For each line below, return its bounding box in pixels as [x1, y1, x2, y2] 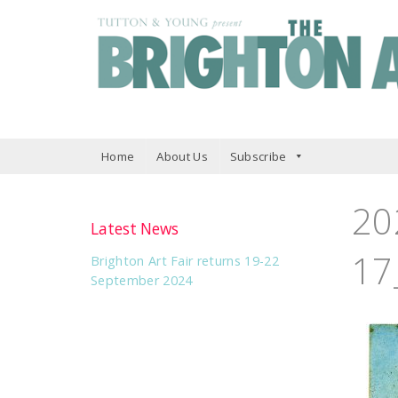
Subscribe [229, 147, 287, 164]
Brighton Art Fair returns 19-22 [91, 251, 279, 269]
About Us [156, 147, 208, 164]
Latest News [91, 219, 179, 240]
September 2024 [91, 271, 193, 289]
